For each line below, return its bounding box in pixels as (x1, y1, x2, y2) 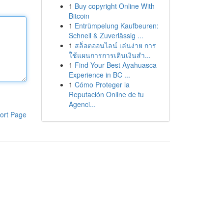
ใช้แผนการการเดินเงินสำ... (68, 50, 151, 60)
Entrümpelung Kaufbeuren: (74, 21, 159, 30)
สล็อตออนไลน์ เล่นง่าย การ (74, 40, 156, 50)
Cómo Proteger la (74, 80, 130, 89)
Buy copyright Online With (74, 1, 155, 11)
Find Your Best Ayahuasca (74, 60, 157, 70)
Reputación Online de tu (68, 89, 144, 99)
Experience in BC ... (68, 70, 130, 80)
